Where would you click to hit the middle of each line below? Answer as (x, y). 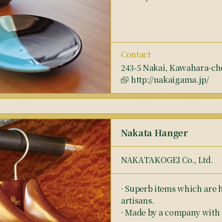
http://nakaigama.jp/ (170, 80)
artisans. (138, 200)
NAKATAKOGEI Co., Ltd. (167, 160)
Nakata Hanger (154, 132)
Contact (136, 54)
